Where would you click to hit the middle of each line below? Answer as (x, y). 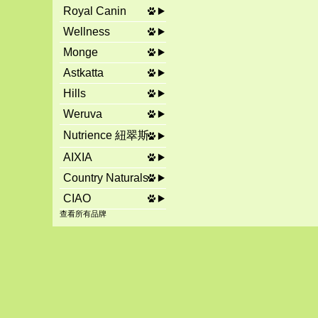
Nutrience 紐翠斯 (106, 135)
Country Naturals (106, 178)
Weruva (83, 114)
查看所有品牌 (83, 214)
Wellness (87, 32)
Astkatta (83, 73)
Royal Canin (95, 11)
